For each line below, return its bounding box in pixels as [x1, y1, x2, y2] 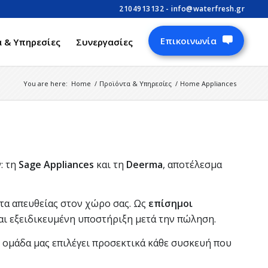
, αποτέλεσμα [163, 157, 222, 171]
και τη [94, 157, 126, 171]
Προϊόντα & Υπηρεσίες [99, 79, 172, 88]
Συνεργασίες [76, 36, 133, 48]
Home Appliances [180, 79, 236, 88]
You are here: [23, 79, 68, 88]
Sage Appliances [19, 157, 94, 171]
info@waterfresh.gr [171, 4, 245, 14]
